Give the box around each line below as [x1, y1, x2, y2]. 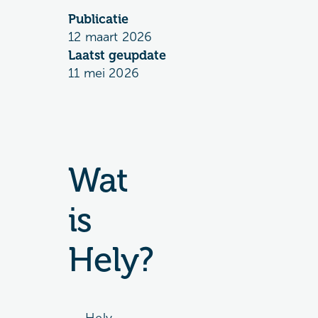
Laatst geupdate [68, 48, 166, 63]
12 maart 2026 [68, 29, 153, 45]
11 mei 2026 [68, 65, 139, 81]
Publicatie [68, 11, 128, 27]
